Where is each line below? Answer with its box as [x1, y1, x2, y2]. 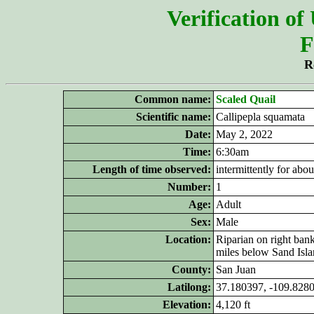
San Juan [216, 264, 256, 275]
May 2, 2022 [216, 128, 273, 140]
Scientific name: [136, 111, 211, 123]
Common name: [135, 93, 211, 105]
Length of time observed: [93, 163, 211, 175]
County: [172, 264, 211, 275]
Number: [168, 181, 211, 193]
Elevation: [163, 299, 211, 310]
